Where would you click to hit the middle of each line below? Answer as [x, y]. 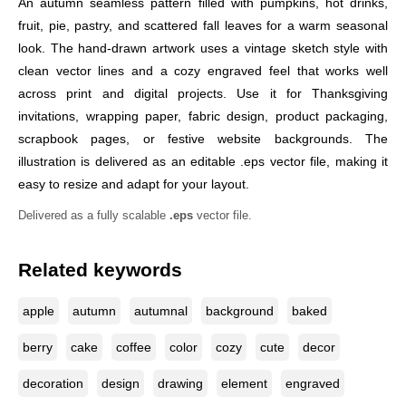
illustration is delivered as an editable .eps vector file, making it [203, 161]
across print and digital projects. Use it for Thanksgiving [203, 93]
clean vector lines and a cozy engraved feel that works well [203, 71]
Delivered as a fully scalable [94, 215]
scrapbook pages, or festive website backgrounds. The [203, 139]
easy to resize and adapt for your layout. [134, 184]
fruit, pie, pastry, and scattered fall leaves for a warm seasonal [203, 25]
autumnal [161, 311]
